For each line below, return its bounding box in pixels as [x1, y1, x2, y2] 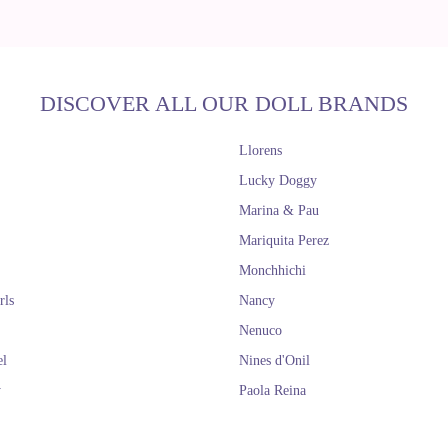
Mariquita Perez [239, 233, 329, 248]
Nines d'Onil [239, 353, 310, 368]
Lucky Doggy [239, 173, 317, 188]
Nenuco [239, 323, 282, 338]
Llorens [239, 143, 282, 158]
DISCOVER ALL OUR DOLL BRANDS [40, 91, 408, 116]
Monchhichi [239, 263, 306, 278]
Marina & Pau [239, 203, 319, 218]
